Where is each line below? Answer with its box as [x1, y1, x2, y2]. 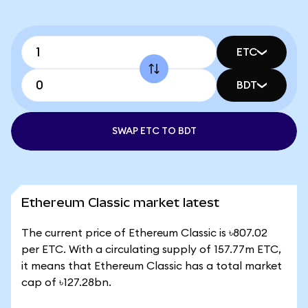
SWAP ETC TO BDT [111, 126, 197, 136]
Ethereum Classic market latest [21, 195, 219, 210]
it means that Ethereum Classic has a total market [21, 261, 282, 272]
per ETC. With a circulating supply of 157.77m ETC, [21, 244, 281, 255]
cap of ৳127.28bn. [21, 277, 111, 288]
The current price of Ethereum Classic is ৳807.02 [21, 228, 267, 239]
